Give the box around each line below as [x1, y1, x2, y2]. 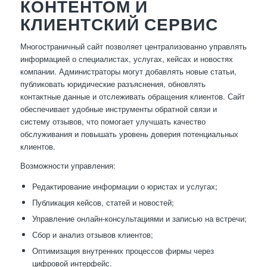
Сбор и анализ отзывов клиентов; [32, 228, 153, 240]
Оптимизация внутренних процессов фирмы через [32, 244, 214, 256]
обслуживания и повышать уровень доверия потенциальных [20, 128, 238, 139]
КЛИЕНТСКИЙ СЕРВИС [20, 14, 218, 35]
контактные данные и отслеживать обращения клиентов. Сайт [20, 90, 245, 102]
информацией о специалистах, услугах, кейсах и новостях [20, 52, 233, 64]
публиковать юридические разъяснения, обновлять [20, 77, 206, 89]
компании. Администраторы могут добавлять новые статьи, [20, 65, 237, 77]
